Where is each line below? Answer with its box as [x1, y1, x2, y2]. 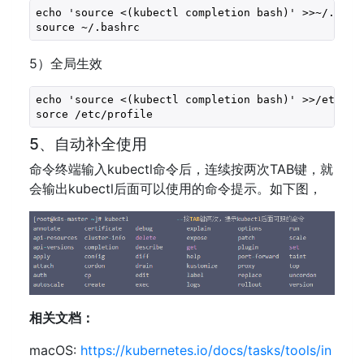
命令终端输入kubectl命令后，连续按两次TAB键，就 [29, 161, 333, 177]
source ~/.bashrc [35, 20, 140, 33]
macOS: [29, 341, 80, 358]
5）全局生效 [29, 55, 102, 71]
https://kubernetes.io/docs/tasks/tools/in [80, 341, 331, 358]
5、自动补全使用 [29, 134, 147, 154]
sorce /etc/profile [35, 107, 153, 120]
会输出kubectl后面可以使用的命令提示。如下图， [29, 180, 322, 197]
